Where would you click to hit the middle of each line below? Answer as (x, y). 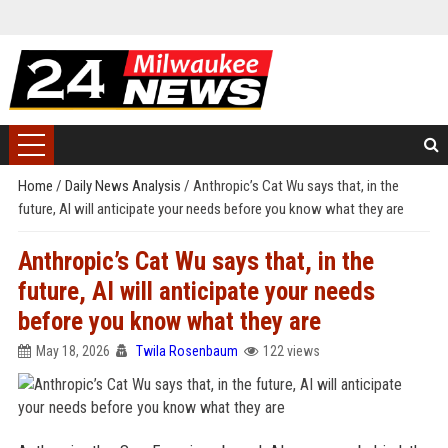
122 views (291, 351)
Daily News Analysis (124, 186)
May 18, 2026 (72, 351)
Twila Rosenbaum (186, 351)
